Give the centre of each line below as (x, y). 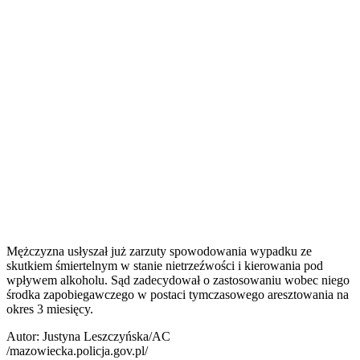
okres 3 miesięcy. (50, 309)
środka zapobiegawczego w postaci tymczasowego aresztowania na (178, 294)
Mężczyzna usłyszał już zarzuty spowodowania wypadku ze (159, 251)
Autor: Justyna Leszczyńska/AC (88, 336)
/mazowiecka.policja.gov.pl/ (77, 350)
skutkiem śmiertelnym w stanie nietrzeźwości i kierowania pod (165, 265)
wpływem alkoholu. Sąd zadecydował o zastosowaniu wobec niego (178, 280)
